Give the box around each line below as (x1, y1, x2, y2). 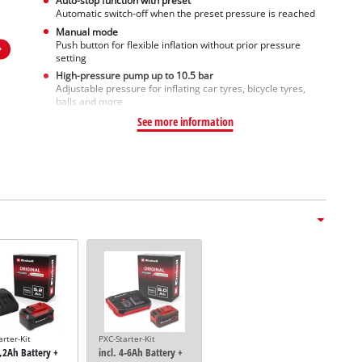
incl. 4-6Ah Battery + (98, 346, 183, 360)
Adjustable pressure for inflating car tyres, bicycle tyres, (55, 82, 305, 95)
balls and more (55, 95, 123, 108)
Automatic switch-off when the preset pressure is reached (55, 6, 315, 19)
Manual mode (55, 25, 118, 38)
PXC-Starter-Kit (98, 334, 155, 345)
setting (55, 51, 86, 64)
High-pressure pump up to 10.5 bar (55, 69, 213, 82)
